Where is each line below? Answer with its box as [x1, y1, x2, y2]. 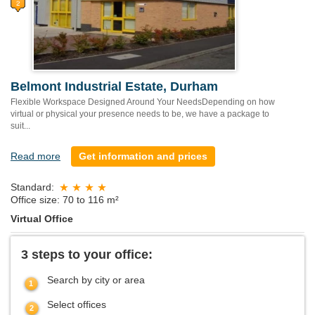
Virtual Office [11, 212, 73, 224]
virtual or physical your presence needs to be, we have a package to [11, 109, 269, 120]
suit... [11, 121, 30, 131]
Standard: [11, 181, 54, 193]
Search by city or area [47, 274, 145, 285]
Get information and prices [79, 150, 207, 162]
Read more [11, 150, 60, 162]
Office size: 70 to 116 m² [11, 193, 119, 205]
